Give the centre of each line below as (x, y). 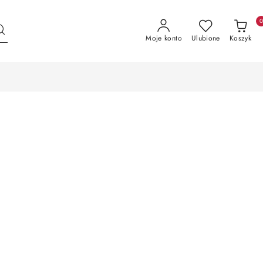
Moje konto (164, 38)
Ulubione (205, 38)
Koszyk (240, 38)
